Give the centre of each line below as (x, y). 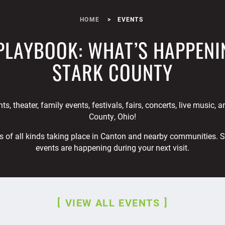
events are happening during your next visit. (113, 147)
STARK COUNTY (113, 72)
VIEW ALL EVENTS (113, 202)
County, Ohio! (113, 116)
